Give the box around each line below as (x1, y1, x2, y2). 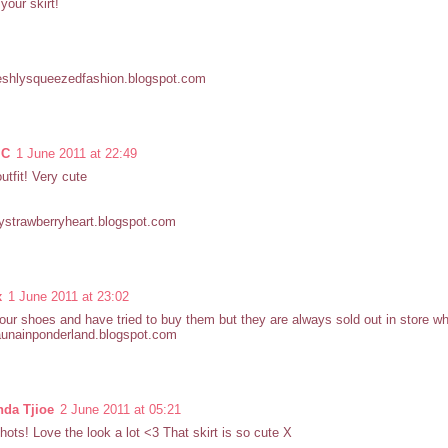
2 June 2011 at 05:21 (60, 402, 181, 418)
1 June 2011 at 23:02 (8, 289, 129, 305)
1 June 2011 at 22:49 (16, 146, 137, 162)
